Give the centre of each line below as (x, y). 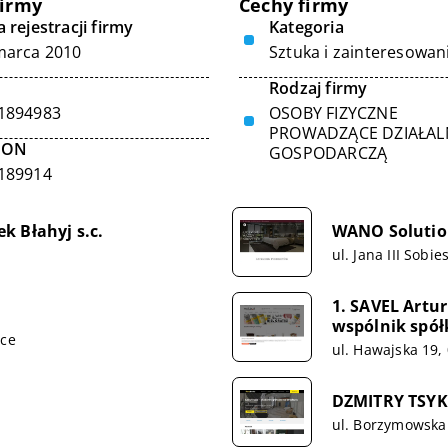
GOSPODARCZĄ (328, 153)
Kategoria (306, 27)
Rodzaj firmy (318, 88)
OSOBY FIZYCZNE (333, 113)
